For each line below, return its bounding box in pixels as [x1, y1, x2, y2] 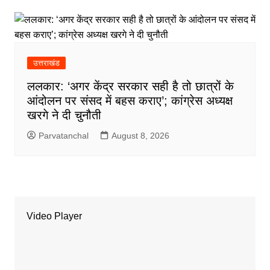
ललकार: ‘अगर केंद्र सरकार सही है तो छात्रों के [27, 79, 234, 93]
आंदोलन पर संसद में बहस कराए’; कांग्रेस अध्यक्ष [27, 93, 233, 107]
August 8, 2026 [111, 130, 169, 140]
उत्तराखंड [33, 58, 60, 67]
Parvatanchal [38, 130, 89, 140]
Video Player [26, 210, 82, 221]
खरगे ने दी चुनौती [27, 108, 105, 122]
